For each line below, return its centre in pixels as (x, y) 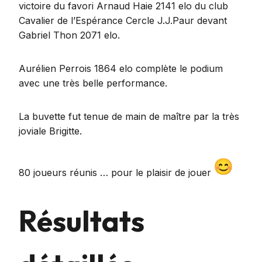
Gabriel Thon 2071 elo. (69, 35)
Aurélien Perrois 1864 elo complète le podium (121, 68)
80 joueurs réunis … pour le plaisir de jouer (116, 172)
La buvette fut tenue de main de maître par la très (129, 116)
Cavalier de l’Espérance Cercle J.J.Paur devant (123, 20)
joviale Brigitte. (50, 131)
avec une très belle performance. (93, 83)
